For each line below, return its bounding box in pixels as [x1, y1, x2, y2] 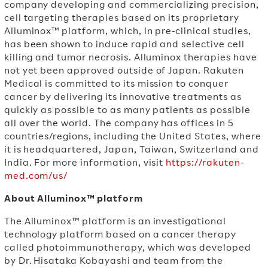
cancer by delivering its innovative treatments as [4, 90, 242, 102]
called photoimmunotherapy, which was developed [4, 241, 251, 253]
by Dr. [4, 254, 32, 266]
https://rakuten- [166, 156, 244, 168]
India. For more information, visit [4, 156, 166, 168]
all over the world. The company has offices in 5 [4, 117, 234, 129]
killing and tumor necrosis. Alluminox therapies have [4, 51, 257, 63]
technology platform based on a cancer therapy [4, 228, 236, 240]
